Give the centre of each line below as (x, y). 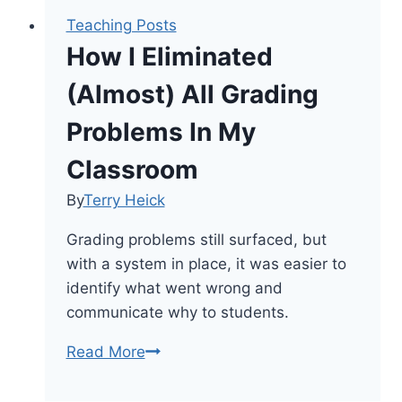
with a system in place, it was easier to (206, 263)
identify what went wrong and (174, 288)
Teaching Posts (121, 25)
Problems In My (161, 131)
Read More (105, 351)
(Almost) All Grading (192, 94)
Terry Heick (124, 200)
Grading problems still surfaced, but (196, 239)
